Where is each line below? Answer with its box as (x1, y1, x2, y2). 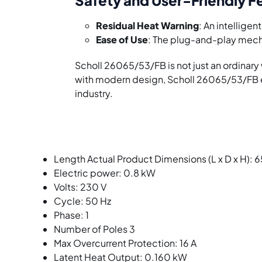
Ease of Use (96, 33, 148, 46)
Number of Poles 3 (54, 222, 153, 235)
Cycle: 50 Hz (54, 194, 111, 207)
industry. (75, 87, 113, 99)
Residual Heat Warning (96, 19, 199, 32)
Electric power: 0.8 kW (54, 166, 161, 179)
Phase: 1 (54, 208, 89, 221)
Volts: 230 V (54, 180, 110, 193)
